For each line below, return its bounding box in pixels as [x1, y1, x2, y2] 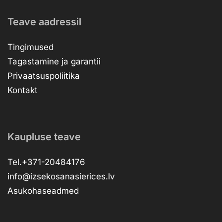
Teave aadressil [7, 15, 81, 28]
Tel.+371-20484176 [7, 157, 85, 167]
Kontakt [7, 85, 38, 95]
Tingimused [7, 42, 54, 52]
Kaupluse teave [7, 130, 81, 143]
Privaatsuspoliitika [7, 70, 80, 81]
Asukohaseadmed [7, 185, 79, 196]
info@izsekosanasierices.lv [7, 171, 115, 181]
